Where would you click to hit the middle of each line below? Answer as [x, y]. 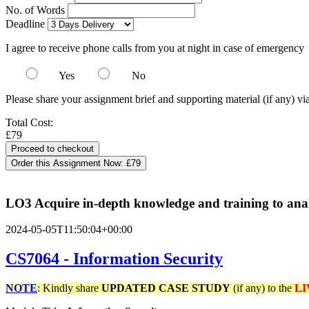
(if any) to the [262, 288]
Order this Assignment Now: [69, 163]
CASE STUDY [195, 288]
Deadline [25, 24]
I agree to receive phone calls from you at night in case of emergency [155, 48]
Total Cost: [29, 122]
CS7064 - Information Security [114, 259]
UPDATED [129, 288]
